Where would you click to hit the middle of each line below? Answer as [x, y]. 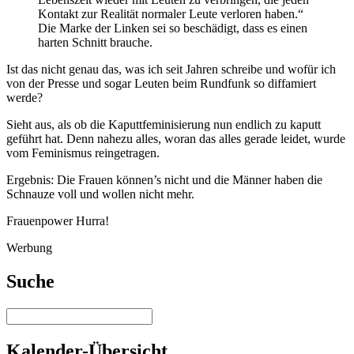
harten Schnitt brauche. [95, 43]
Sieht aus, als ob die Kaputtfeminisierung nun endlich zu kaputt [164, 125]
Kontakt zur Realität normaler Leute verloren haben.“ [171, 14]
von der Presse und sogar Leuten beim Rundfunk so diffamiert [161, 84]
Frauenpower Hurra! [58, 221]
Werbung [29, 248]
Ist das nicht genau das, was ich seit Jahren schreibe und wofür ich [171, 70]
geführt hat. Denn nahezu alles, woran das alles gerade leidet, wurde [176, 139]
